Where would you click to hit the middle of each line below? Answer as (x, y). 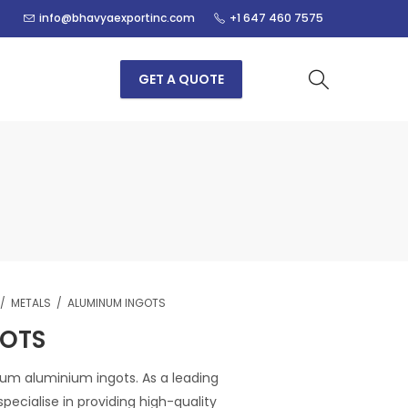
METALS (31, 303)
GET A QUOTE (181, 79)
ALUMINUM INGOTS (117, 303)
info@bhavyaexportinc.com (117, 18)
